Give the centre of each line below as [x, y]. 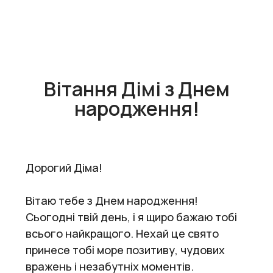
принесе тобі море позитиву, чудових [125, 250]
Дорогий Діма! [64, 167]
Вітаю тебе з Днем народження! [112, 200]
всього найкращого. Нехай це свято [122, 233]
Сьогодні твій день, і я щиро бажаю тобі [131, 217]
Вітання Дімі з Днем [136, 89]
